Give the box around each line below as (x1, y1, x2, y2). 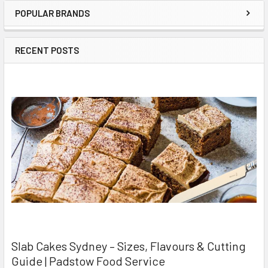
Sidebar (14, 14, 74, 36)
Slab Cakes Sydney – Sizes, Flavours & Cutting (11, 239, 246, 254)
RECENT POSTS (15, 44, 79, 56)
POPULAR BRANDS (15, 7, 90, 19)
